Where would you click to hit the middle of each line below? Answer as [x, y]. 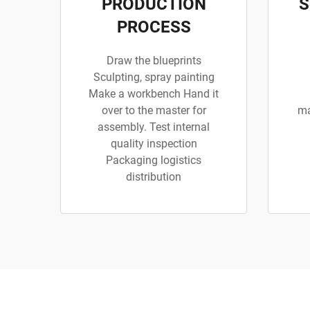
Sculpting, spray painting [154, 77]
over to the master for [154, 111]
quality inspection [154, 144]
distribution [154, 177]
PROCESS [154, 27]
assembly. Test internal [154, 127]
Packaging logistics [154, 161]
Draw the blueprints [154, 61]
